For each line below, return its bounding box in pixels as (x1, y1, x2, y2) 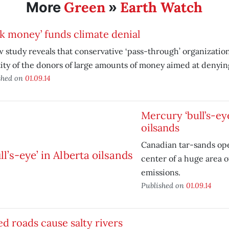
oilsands (141, 121, 179, 134)
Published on (141, 180, 186, 190)
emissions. (141, 167, 180, 177)
